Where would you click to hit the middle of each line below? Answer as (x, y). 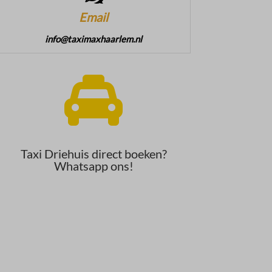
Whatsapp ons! (93, 166)
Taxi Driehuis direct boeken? (93, 154)
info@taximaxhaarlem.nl (94, 39)
